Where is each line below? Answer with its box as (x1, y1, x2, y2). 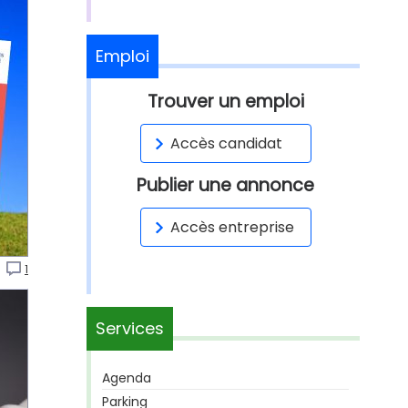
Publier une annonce (137, 173, 314, 198)
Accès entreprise (169, 217, 294, 238)
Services (96, 317, 164, 340)
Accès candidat (169, 133, 282, 154)
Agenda (102, 369, 151, 387)
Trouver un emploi (147, 89, 304, 114)
